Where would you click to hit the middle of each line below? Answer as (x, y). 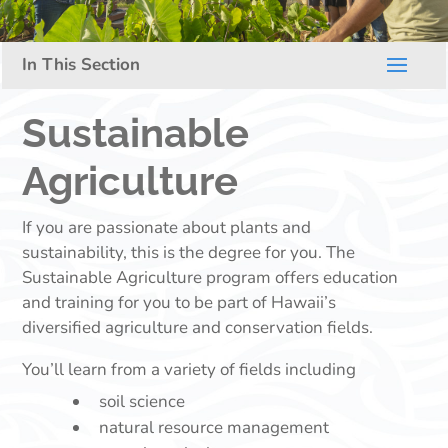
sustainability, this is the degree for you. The (189, 252)
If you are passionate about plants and (167, 227)
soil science (142, 401)
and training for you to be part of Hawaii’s (179, 302)
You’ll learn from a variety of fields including (189, 369)
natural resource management (214, 427)
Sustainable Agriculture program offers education (210, 277)
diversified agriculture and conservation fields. (198, 327)
